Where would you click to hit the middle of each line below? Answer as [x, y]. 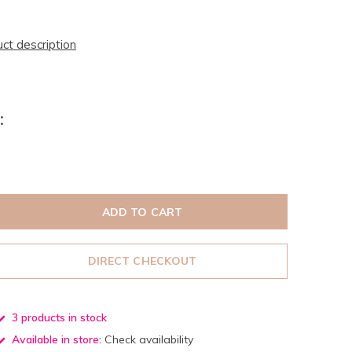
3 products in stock [58, 317]
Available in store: [57, 339]
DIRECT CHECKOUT [142, 261]
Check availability [149, 339]
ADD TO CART [142, 212]
